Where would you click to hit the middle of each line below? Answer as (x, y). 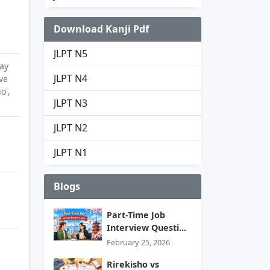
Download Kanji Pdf (101, 29)
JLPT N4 (71, 78)
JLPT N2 (71, 127)
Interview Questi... (146, 227)
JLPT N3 (71, 103)
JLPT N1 (71, 152)
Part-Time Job (136, 215)
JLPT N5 (71, 53)
